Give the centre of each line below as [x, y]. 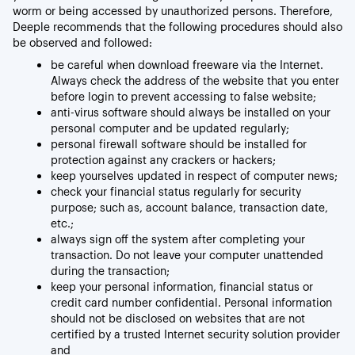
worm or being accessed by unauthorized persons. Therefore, [173, 11]
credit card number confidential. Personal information [191, 302]
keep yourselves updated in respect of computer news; [194, 176]
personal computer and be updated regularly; [170, 128]
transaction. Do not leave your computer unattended [187, 255]
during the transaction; [110, 271]
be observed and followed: [82, 42]
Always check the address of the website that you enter [195, 80]
